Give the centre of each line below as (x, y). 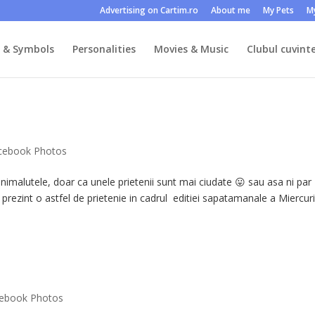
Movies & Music (191, 49)
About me (230, 10)
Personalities (104, 49)
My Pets (278, 10)
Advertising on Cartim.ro (149, 10)
